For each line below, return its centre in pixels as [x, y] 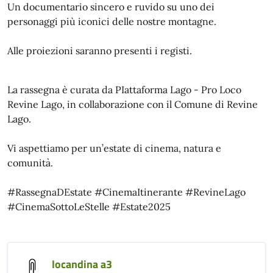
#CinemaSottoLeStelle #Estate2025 [89, 206]
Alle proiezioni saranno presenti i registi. [100, 50]
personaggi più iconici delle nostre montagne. [112, 21]
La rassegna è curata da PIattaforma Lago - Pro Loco [124, 89]
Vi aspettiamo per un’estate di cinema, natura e [114, 148]
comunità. [30, 162]
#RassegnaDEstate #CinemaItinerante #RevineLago [126, 192]
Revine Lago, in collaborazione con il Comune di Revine [133, 104]
